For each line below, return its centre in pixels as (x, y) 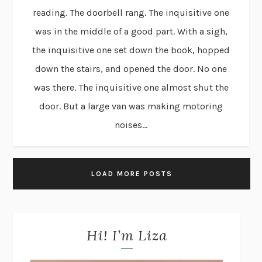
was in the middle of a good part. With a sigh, (131, 31)
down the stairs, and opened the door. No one (131, 68)
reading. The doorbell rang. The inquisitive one (131, 12)
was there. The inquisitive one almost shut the (131, 87)
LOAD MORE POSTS (132, 173)
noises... (131, 125)
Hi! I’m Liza (127, 235)
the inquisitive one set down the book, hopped (131, 50)
